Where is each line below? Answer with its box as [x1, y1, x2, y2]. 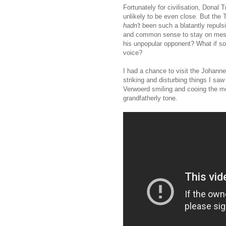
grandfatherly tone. [123, 94, 178, 102]
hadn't [123, 21, 142, 29]
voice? [123, 48, 142, 56]
